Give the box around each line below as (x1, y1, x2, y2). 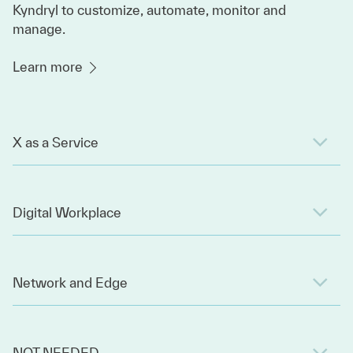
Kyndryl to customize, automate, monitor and (13, 2, 286, 17)
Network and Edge (13, 275, 128, 290)
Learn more (13, 59, 86, 74)
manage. (13, 21, 65, 36)
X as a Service (13, 135, 98, 150)
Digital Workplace (13, 205, 121, 220)
